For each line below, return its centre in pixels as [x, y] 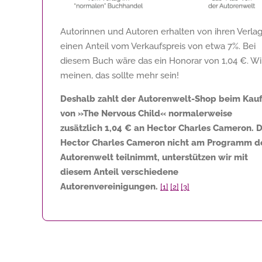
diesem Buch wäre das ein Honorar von [141, 61]
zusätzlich [82, 128]
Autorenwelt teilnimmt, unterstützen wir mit [154, 157]
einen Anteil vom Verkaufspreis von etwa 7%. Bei [158, 46]
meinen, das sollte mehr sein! [120, 75]
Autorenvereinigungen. [109, 186]
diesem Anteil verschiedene [119, 172]
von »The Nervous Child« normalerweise [146, 113]
